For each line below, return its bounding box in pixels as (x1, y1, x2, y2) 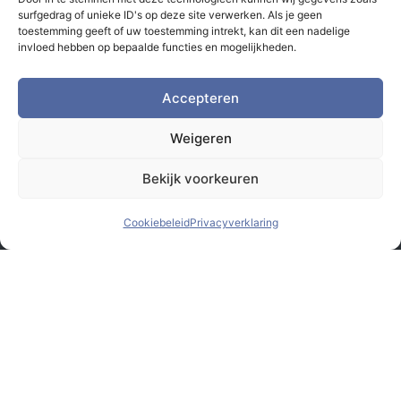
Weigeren (169, 129, 232, 147)
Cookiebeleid (123, 216, 190, 229)
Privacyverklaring (189, 216, 278, 229)
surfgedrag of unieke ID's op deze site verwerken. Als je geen (18, 8, 322, 21)
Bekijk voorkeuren (142, 169, 259, 187)
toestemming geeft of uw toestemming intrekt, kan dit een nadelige (18, 24, 350, 38)
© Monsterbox (149, 222, 252, 240)
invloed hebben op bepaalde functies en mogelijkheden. (18, 40, 296, 54)
